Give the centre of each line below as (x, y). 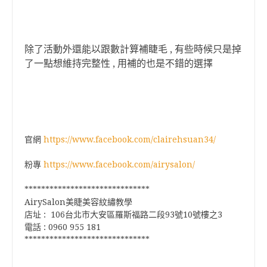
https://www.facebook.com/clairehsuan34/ (130, 139)
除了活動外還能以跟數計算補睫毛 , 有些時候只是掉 (133, 49)
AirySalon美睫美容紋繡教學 (78, 202)
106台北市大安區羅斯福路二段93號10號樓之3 (136, 215)
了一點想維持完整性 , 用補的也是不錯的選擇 (119, 63)
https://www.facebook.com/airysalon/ (119, 164)
